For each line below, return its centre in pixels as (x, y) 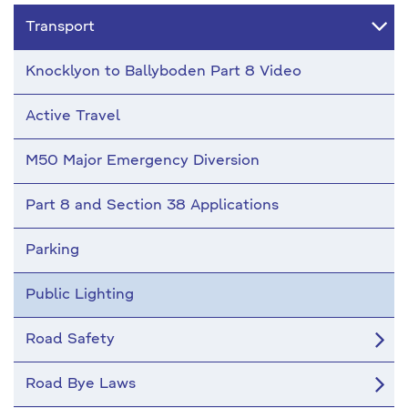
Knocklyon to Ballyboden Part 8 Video (163, 72)
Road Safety (70, 340)
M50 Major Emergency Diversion (143, 161)
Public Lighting (80, 295)
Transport (60, 27)
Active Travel (73, 117)
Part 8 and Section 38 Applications (152, 206)
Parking (52, 250)
